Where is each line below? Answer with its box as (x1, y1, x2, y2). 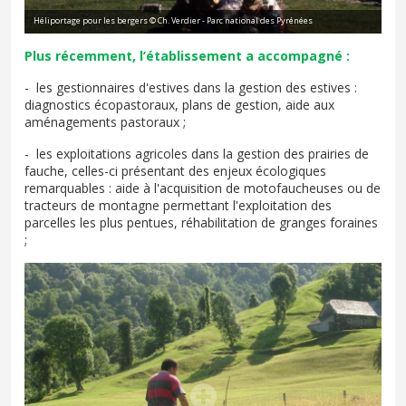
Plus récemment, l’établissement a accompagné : (24, 47, 350, 64)
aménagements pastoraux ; (24, 113, 186, 130)
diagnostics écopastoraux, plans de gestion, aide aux (24, 96, 334, 113)
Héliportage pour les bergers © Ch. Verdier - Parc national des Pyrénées (34, 14, 313, 26)
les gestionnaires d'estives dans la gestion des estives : (36, 79, 357, 96)
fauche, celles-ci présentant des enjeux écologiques (24, 162, 326, 179)
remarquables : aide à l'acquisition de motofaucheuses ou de (24, 179, 381, 197)
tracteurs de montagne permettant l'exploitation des (24, 197, 332, 214)
